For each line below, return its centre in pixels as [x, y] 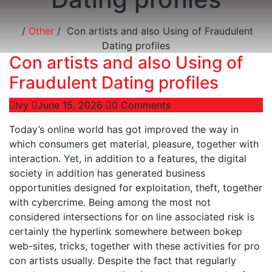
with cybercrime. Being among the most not [110, 202]
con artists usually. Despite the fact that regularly [123, 260]
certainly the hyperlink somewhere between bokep [126, 231]
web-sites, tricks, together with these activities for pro [134, 246]
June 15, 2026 [70, 105]
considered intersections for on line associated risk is [132, 217]
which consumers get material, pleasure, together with [134, 144]
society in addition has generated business [107, 173]
